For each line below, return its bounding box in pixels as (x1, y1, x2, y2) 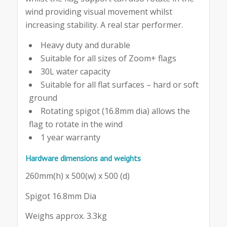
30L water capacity (40, 65, 110, 77)
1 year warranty (40, 131, 100, 143)
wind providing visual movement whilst (25, 6, 172, 17)
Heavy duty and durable (40, 39, 130, 51)
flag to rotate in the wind (28, 118, 123, 130)
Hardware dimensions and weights (25, 153, 141, 163)
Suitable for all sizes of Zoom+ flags (40, 52, 176, 64)
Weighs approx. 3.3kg (25, 210, 107, 222)
